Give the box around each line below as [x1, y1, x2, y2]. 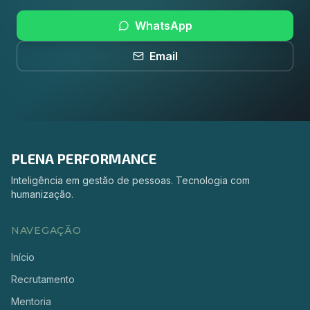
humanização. [11, 188, 73, 200]
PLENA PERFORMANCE [11, 150, 156, 167]
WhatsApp [134, 19, 192, 33]
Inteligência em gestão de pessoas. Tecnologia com [11, 174, 250, 186]
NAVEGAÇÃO [11, 224, 82, 237]
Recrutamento [11, 273, 75, 285]
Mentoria [11, 295, 51, 307]
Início [11, 251, 35, 263]
